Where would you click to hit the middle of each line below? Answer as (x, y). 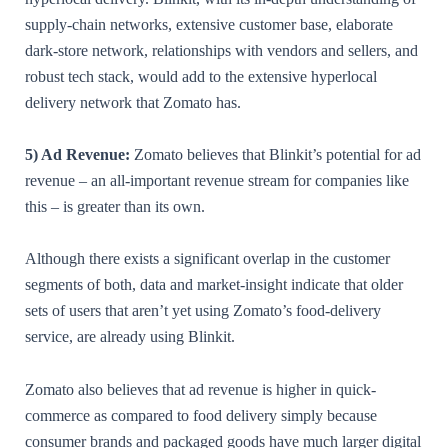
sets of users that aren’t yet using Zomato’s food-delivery (203, 311)
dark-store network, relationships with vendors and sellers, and (221, 50)
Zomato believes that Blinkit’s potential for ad (277, 155)
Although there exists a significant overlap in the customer (207, 259)
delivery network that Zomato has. (135, 102)
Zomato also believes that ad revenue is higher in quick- (200, 389)
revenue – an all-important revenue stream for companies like (217, 181)
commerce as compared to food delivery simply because (201, 415)
